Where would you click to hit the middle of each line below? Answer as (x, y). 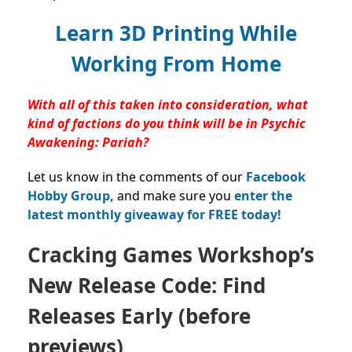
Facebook (276, 176)
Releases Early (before (139, 315)
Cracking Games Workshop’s (171, 254)
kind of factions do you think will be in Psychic (167, 123)
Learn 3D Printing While (176, 33)
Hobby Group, (71, 195)
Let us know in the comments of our (137, 176)
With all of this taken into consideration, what (168, 104)
